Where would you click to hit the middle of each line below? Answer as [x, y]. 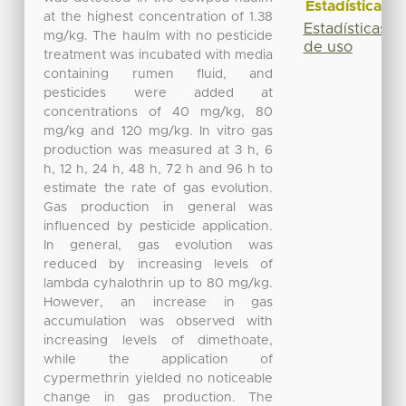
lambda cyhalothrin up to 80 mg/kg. [159, 283]
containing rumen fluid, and [159, 74]
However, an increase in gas [159, 302]
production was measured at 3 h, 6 [159, 150]
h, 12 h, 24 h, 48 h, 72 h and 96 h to [159, 169]
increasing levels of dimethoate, [159, 340]
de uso [328, 47]
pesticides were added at [159, 93]
